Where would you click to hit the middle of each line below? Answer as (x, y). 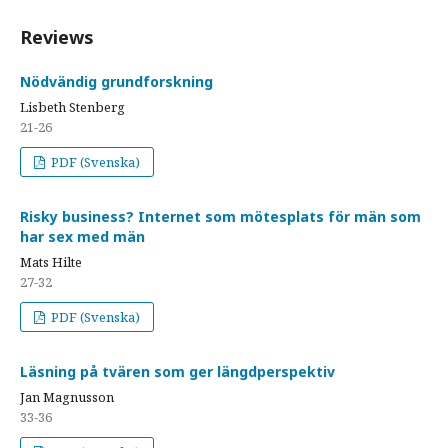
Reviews (57, 37)
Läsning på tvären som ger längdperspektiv (177, 371)
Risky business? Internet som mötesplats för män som (220, 216)
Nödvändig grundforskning (116, 81)
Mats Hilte (51, 262)
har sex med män (82, 236)
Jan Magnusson (67, 397)
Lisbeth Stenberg (72, 107)
